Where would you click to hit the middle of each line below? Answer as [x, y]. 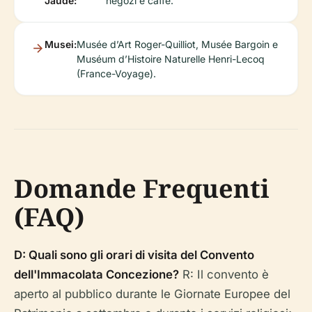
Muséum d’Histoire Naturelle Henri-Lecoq [171, 58]
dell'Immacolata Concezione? [96, 274]
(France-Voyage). [116, 73]
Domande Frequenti [142, 188]
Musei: [61, 44]
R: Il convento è [224, 274]
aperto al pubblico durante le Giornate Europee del [152, 294]
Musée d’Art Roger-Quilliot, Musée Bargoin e [177, 44]
